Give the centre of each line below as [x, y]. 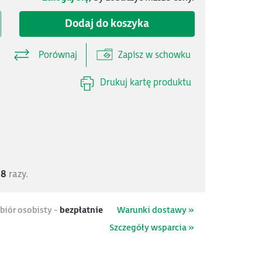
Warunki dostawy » [155, 210]
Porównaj [57, 55]
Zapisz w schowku [154, 55]
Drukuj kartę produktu [146, 83]
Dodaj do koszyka [107, 24]
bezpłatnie [81, 210]
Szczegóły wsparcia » [151, 227]
